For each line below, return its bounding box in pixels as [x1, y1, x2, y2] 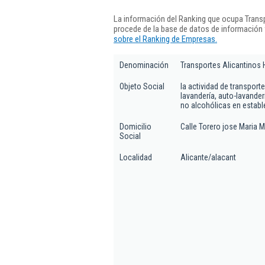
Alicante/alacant [180, 153, 236, 162]
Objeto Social [119, 82, 164, 91]
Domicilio [119, 122, 151, 131]
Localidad [119, 153, 152, 162]
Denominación [119, 60, 169, 70]
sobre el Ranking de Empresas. [114, 33, 217, 44]
